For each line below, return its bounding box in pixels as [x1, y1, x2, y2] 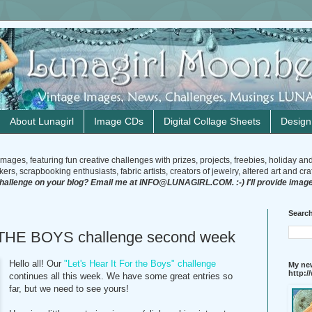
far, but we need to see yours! [9, 283, 130, 295]
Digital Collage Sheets [164, 116, 260, 127]
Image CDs [94, 116, 143, 127]
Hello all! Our [9, 258, 62, 270]
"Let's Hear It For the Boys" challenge [61, 258, 217, 270]
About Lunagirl [10, 116, 74, 127]
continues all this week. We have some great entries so [9, 271, 233, 282]
